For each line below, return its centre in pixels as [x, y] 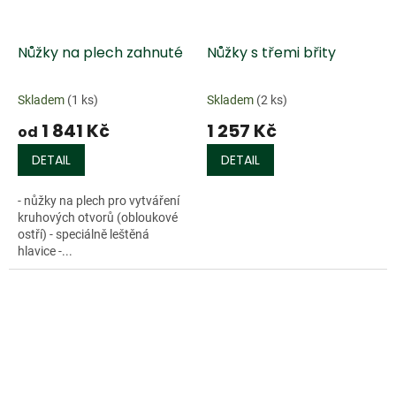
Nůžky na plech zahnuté [100, 53]
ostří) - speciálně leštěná [84, 235]
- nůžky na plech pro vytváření [99, 201]
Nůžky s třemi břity [271, 53]
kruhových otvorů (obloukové [98, 218]
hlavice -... [45, 251]
